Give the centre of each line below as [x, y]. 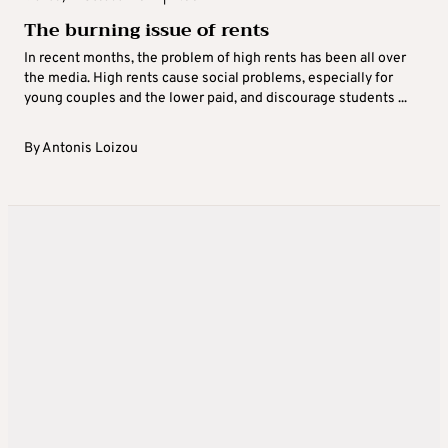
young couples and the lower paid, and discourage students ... [215, 99]
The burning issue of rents [146, 30]
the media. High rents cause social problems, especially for [208, 79]
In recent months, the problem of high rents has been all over [215, 59]
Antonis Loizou [90, 149]
